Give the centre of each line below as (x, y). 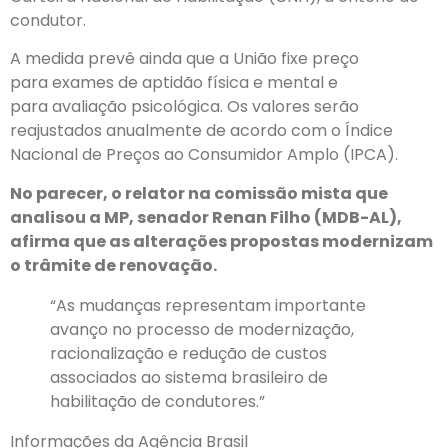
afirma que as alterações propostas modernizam (221, 241)
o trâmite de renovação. (113, 265)
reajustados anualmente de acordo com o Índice (201, 131)
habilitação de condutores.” (157, 401)
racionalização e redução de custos (188, 353)
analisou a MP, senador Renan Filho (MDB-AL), (206, 217)
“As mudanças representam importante (208, 305)
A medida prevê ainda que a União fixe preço (184, 59)
